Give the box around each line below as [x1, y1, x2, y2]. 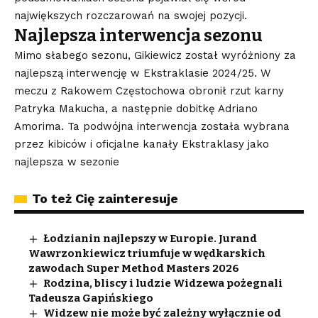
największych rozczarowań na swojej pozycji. [14, 9, 247, 22]
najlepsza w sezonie [14, 155, 119, 168]
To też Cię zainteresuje [32, 191, 178, 206]
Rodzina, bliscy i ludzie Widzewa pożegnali [43, 277, 283, 290]
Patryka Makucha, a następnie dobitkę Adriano [14, 102, 258, 115]
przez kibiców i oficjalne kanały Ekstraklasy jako [14, 138, 269, 150]
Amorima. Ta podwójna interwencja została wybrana [14, 120, 290, 133]
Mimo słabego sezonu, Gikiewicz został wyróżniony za [14, 49, 296, 62]
